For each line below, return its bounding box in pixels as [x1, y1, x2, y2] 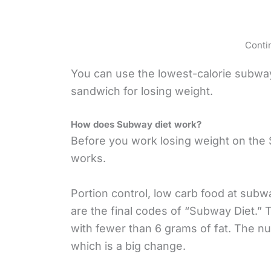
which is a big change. [71, 239, 186, 252]
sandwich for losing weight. [71, 85, 213, 98]
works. [71, 152, 106, 165]
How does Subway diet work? [71, 119, 201, 131]
